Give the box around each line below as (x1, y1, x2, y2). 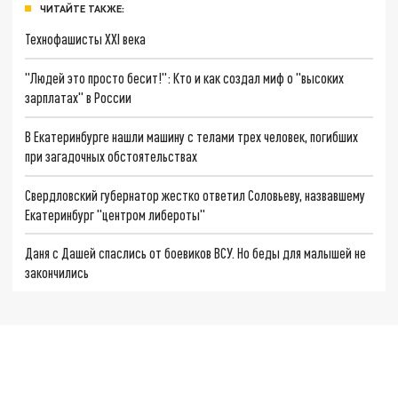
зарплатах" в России (25, 89, 132, 107)
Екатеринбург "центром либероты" (25, 205, 206, 223)
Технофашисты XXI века (25, 30, 147, 48)
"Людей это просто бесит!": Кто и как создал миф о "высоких (25, 69, 345, 87)
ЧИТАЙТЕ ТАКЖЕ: (40, 2, 124, 14)
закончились (25, 264, 90, 282)
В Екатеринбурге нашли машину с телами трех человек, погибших (25, 127, 359, 145)
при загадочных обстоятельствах (25, 147, 198, 164)
